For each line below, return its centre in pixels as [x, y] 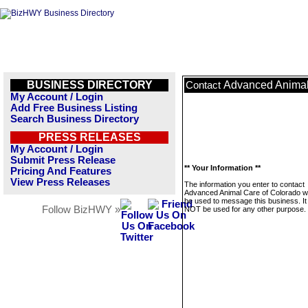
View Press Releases [60, 182]
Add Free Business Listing [74, 108]
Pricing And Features [61, 171]
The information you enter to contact [244, 184]
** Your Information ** [222, 168]
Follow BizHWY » [81, 210]
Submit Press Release [63, 160]
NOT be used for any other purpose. [245, 209]
